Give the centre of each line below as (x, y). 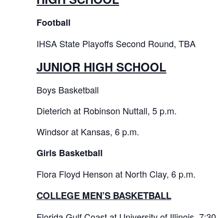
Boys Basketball (67, 90)
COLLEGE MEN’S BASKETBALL (104, 196)
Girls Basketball (69, 153)
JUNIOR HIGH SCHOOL (101, 67)
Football (53, 23)
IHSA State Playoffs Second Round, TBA (116, 44)
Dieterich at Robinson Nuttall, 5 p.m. (106, 111)
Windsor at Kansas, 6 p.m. (88, 132)
